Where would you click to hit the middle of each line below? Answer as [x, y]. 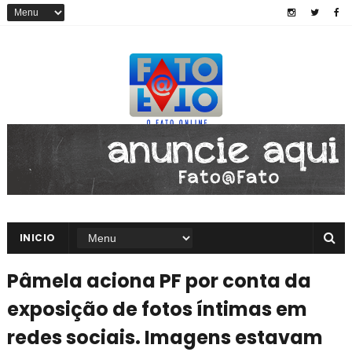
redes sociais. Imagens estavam [165, 337]
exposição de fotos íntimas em [157, 309]
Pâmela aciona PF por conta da [159, 281]
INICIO [37, 238]
